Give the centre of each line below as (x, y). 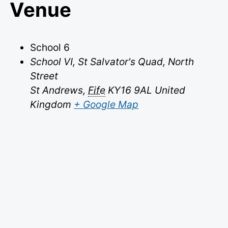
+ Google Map (106, 105)
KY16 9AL (130, 90)
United (170, 90)
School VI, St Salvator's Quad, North (112, 62)
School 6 (50, 48)
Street (44, 76)
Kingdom (51, 105)
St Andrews (57, 90)
